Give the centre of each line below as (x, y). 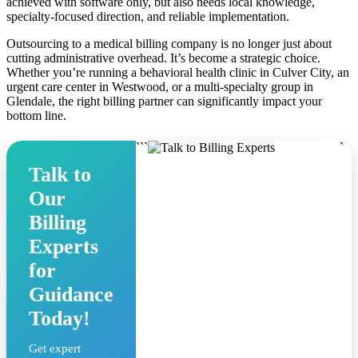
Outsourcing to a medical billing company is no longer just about (169, 43)
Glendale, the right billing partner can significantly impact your (164, 101)
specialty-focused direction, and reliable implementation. (149, 16)
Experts (64, 246)
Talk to (60, 174)
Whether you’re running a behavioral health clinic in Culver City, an (178, 72)
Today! (60, 318)
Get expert (55, 348)
